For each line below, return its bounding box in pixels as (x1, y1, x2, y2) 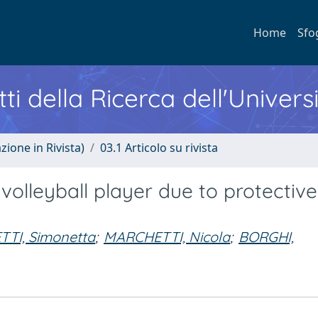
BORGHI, (238, 228, 294, 246)
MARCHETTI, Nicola (104, 228, 230, 246)
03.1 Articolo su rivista (100, 140, 218, 155)
